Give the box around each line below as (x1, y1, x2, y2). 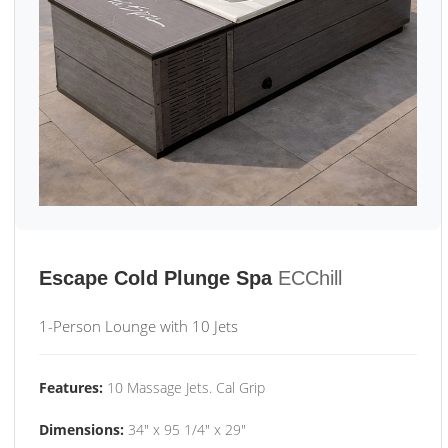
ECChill (278, 267, 342, 289)
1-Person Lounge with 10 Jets (39, 316, 238, 336)
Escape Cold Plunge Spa (39, 267, 272, 289)
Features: (39, 378, 103, 397)
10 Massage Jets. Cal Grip (103, 378, 265, 397)
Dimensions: (39, 420, 124, 439)
